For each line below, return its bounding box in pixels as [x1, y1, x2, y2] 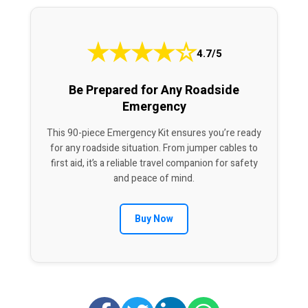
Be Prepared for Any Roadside [69, 81, 239, 100]
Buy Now [135, 212, 173, 227]
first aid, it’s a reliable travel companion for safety [50, 156, 258, 171]
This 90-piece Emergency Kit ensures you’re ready [47, 126, 261, 141]
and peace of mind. [113, 171, 195, 186]
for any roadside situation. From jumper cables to [50, 141, 258, 156]
